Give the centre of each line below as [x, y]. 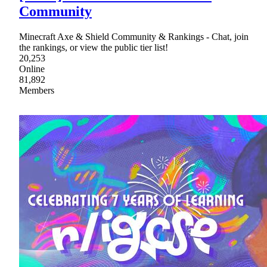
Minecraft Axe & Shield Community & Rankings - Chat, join [134, 36]
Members [37, 90]
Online [32, 69]
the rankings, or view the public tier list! [94, 47]
